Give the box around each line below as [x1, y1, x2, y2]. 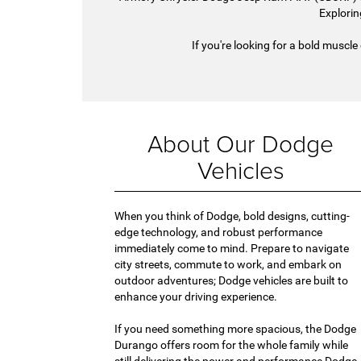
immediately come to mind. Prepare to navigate [114, 241, 349, 255]
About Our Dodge [147, 126, 334, 160]
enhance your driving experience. [114, 289, 277, 303]
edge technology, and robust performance [114, 225, 322, 239]
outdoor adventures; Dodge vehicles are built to [114, 273, 348, 287]
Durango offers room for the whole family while [114, 338, 348, 351]
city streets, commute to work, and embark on [114, 257, 342, 271]
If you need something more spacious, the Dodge [114, 322, 356, 335]
